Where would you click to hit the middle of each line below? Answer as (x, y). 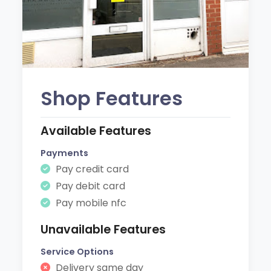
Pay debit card (90, 186)
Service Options (77, 251)
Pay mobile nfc (90, 203)
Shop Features (112, 98)
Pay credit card (91, 169)
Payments (65, 153)
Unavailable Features (103, 229)
